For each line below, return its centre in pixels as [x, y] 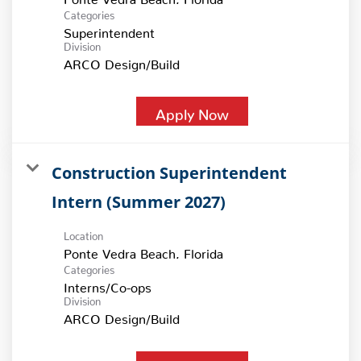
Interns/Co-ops [108, 284]
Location [83, 233]
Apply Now [192, 110]
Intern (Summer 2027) [139, 201]
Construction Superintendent [169, 172]
